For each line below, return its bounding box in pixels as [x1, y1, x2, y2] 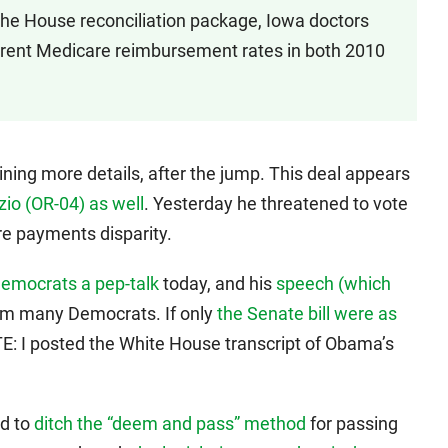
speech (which [276, 273, 391, 294]
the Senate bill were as [217, 303, 397, 324]
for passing [306, 413, 398, 434]
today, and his [159, 273, 276, 294]
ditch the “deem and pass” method [34, 413, 306, 434]
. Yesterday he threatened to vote [144, 193, 408, 214]
